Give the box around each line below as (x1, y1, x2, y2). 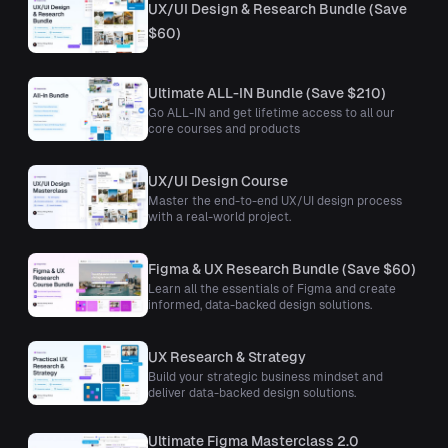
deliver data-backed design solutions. (148, 386, 356, 401)
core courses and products (148, 122, 300, 137)
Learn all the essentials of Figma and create (148, 282, 396, 297)
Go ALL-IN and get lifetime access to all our (148, 106, 395, 121)
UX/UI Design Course (148, 173, 288, 190)
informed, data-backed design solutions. (148, 298, 372, 313)
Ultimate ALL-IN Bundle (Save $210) (148, 85, 386, 102)
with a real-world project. (148, 210, 291, 225)
